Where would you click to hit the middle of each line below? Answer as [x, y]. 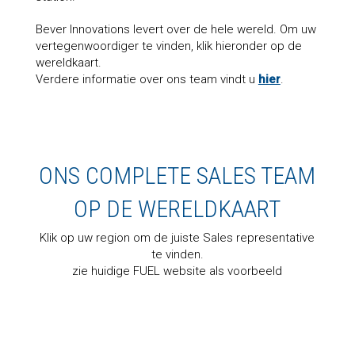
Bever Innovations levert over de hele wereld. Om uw [176, 29]
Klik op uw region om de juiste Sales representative [177, 237]
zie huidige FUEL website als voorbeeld [177, 271]
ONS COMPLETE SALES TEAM [177, 175]
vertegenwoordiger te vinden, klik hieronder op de [168, 46]
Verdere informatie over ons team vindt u [147, 79]
